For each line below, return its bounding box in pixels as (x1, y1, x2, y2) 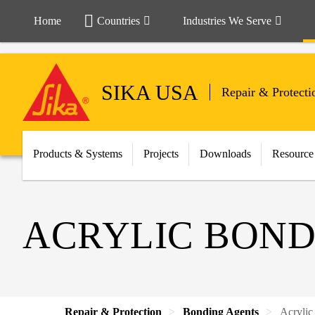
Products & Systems (33, 148, 122, 160)
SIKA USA (101, 80, 198, 104)
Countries (97, 15, 140, 27)
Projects (143, 148, 179, 160)
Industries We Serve (183, 15, 271, 27)
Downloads (200, 148, 251, 160)
